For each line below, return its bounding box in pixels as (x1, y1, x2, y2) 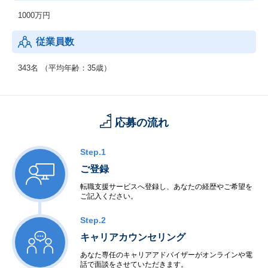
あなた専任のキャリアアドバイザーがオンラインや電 (80, 251, 252, 259)
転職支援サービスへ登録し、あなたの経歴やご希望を (80, 182, 252, 191)
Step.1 (80, 147, 106, 157)
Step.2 (80, 215, 106, 225)
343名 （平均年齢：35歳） (18, 63, 111, 72)
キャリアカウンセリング (80, 232, 185, 242)
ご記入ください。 (80, 192, 138, 200)
